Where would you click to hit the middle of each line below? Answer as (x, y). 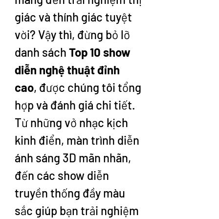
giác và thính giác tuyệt (73, 17)
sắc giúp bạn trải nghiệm (77, 210)
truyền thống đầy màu (70, 193)
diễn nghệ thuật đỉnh (67, 70)
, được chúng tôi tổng (88, 87)
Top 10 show (100, 52)
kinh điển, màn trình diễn (77, 140)
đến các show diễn (62, 175)
